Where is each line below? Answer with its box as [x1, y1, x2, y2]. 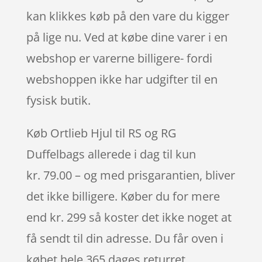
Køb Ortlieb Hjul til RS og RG [26, 125, 177, 141]
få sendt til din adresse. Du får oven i [26, 230, 223, 246]
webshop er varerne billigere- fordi [26, 50, 212, 66]
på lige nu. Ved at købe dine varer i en [26, 29, 227, 45]
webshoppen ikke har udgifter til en [26, 71, 218, 87]
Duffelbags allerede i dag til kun [26, 146, 196, 162]
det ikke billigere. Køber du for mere [26, 188, 220, 204]
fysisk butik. [26, 92, 91, 108]
